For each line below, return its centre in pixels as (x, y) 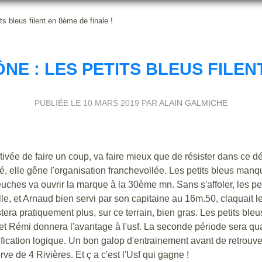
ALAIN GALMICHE (193, 103)
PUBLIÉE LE (59, 103)
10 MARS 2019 (111, 103)
